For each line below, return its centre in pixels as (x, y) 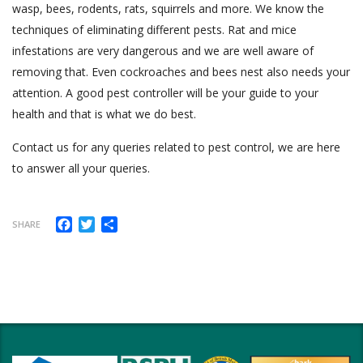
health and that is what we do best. (104, 113)
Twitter (117, 222)
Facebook (101, 222)
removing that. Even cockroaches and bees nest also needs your (181, 71)
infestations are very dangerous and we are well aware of (163, 50)
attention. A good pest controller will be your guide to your (165, 92)
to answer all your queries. (81, 168)
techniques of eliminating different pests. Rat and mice (154, 29)
